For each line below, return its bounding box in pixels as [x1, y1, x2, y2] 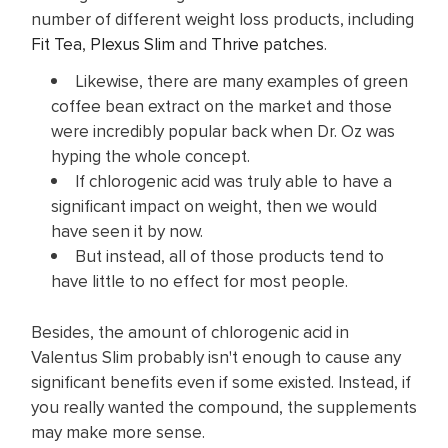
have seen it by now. [51, 218, 203, 243]
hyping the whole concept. [51, 143, 250, 168]
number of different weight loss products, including [31, 7, 414, 32]
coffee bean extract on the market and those [51, 93, 392, 118]
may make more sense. [31, 420, 213, 445]
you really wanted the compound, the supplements [31, 395, 417, 420]
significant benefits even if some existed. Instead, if [31, 370, 411, 395]
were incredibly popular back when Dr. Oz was [51, 118, 395, 143]
